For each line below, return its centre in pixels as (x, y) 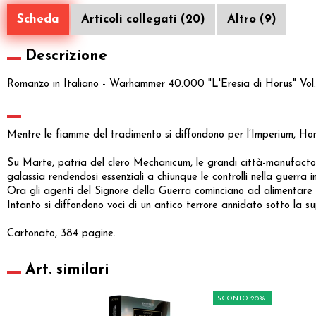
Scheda (38, 19)
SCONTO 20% (241, 298)
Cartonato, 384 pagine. (61, 233)
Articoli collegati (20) (143, 19)
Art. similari (67, 269)
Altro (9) (252, 19)
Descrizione (66, 56)
